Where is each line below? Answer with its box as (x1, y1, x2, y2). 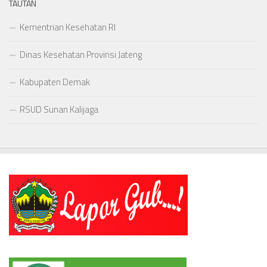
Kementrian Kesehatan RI (20, 20, 116, 35)
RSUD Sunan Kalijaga (20, 103, 98, 117)
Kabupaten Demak (20, 75, 90, 89)
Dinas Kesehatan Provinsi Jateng (20, 48, 142, 62)
